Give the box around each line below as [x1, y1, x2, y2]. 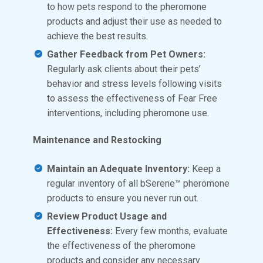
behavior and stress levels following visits [47, 77, 222, 89]
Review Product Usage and [47, 210, 167, 222]
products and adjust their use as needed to [47, 15, 222, 27]
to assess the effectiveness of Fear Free [47, 92, 217, 104]
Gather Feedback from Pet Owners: [47, 48, 205, 60]
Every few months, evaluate [115, 225, 228, 237]
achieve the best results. [47, 30, 148, 42]
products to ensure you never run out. [47, 193, 198, 204]
